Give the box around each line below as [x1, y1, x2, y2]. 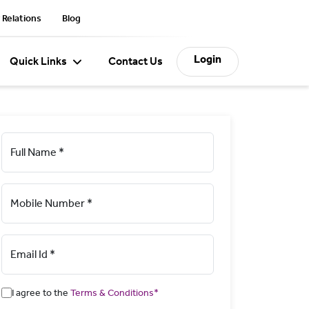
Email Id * [10, 248, 55, 261]
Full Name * [10, 146, 64, 159]
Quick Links [10, 54, 67, 68]
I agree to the [12, 287, 68, 299]
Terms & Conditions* [70, 287, 159, 299]
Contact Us [108, 54, 163, 68]
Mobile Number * [10, 197, 92, 210]
